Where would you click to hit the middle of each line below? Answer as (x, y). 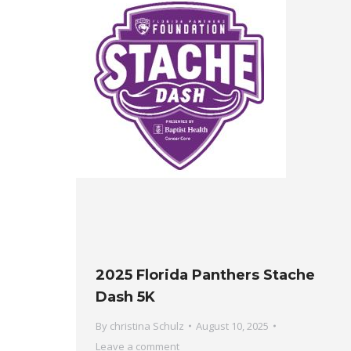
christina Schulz (147, 326)
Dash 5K (125, 297)
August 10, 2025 (232, 326)
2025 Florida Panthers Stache (205, 275)
